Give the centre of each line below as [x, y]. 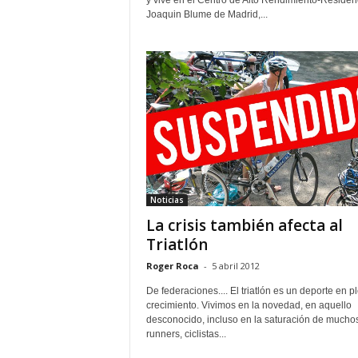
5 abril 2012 [235, 266]
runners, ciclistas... [186, 334]
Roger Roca [172, 266]
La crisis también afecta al [244, 226]
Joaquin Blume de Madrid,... [207, 15]
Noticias [167, 200]
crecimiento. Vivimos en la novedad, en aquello [249, 306]
